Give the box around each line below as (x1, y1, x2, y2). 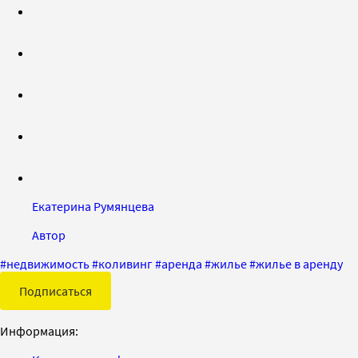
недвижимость (6, 255, 89, 272)
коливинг (98, 255, 153, 272)
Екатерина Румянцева (32, 197, 154, 214)
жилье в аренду (256, 255, 343, 272)
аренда (161, 255, 202, 272)
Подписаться (19, 282, 92, 299)
